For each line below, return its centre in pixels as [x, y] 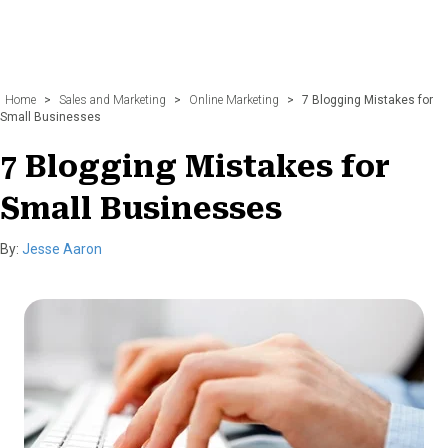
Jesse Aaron [62, 248]
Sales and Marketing [112, 99]
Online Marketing [234, 99]
